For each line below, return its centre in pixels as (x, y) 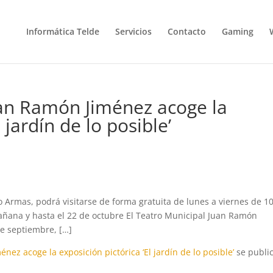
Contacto (186, 31)
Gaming (237, 31)
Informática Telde (62, 31)
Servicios (133, 31)
